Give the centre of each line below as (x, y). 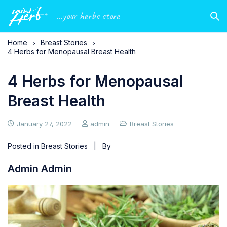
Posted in (24, 146)
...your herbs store (88, 16)
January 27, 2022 (44, 124)
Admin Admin (40, 169)
